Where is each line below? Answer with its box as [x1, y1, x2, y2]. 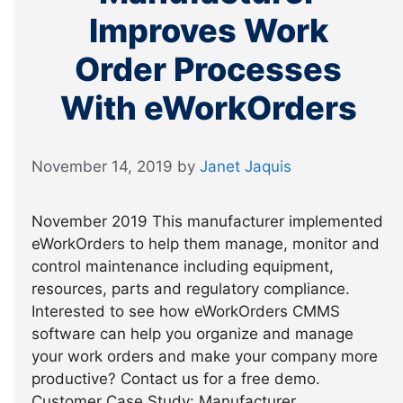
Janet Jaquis [200, 157, 291, 175]
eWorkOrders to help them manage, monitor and [31, 235, 380, 253]
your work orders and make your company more [31, 347, 378, 365]
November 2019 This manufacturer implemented [31, 212, 383, 230]
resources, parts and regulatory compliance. [31, 280, 350, 298]
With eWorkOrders [59, 87, 357, 128]
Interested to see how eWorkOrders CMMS [31, 302, 340, 320]
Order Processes [75, 49, 342, 89]
